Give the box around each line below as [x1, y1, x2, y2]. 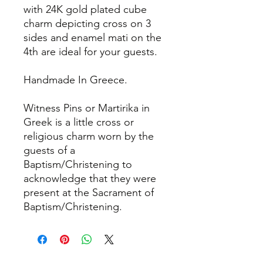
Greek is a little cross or [23, 116, 134, 129]
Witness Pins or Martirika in [23, 102, 150, 114]
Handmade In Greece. [23, 73, 127, 86]
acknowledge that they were [23, 172, 156, 185]
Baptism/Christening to [23, 158, 132, 171]
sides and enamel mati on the [23, 31, 161, 44]
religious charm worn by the [23, 130, 154, 143]
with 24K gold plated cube [23, 3, 147, 16]
